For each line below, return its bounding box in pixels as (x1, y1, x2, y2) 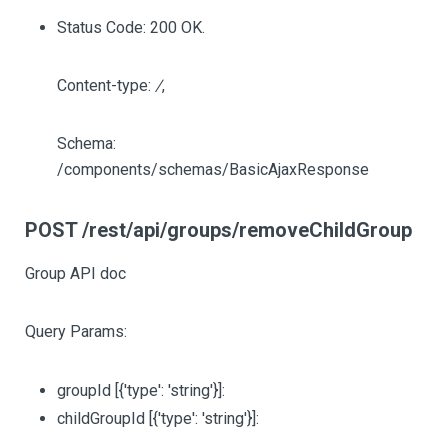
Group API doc (25, 264, 126, 283)
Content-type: (57, 76, 155, 95)
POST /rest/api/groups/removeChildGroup (25, 218, 412, 242)
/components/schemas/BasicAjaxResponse (57, 160, 369, 179)
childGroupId (57, 409, 149, 428)
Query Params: (25, 322, 127, 341)
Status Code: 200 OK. (57, 18, 205, 37)
